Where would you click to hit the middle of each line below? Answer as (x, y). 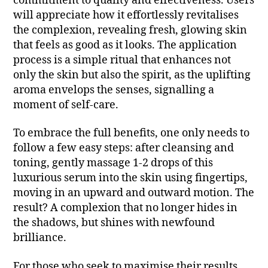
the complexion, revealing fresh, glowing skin (130, 30)
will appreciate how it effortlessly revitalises (126, 15)
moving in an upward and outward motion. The (134, 193)
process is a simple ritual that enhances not (122, 60)
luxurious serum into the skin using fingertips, (131, 178)
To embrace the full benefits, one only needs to (132, 133)
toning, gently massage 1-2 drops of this (113, 163)
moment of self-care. (66, 105)
